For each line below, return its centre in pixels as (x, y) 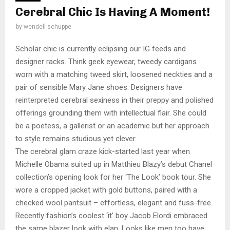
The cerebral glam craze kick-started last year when (103, 152)
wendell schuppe (47, 26)
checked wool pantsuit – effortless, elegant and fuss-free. (114, 203)
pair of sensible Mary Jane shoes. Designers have (99, 88)
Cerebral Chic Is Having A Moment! (113, 12)
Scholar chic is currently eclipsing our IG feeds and (101, 49)
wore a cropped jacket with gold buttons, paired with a (106, 190)
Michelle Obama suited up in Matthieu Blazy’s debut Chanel (114, 165)
